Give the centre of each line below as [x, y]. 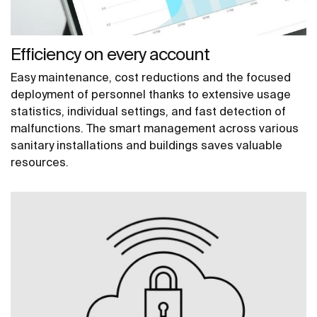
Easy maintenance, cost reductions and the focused [151, 77]
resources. [40, 162]
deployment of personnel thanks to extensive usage [151, 94]
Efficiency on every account [110, 54]
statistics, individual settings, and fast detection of [148, 111]
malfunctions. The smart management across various [155, 128]
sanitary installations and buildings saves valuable [146, 145]
